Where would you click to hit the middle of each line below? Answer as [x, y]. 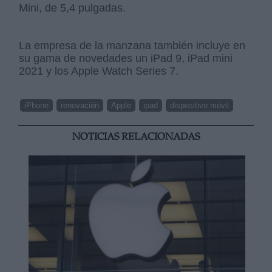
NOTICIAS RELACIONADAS [136, 138]
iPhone [37, 106]
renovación [80, 106]
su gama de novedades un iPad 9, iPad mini [126, 59]
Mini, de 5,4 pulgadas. [73, 8]
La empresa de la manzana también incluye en [132, 46]
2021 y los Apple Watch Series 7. [99, 71]
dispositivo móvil [200, 106]
